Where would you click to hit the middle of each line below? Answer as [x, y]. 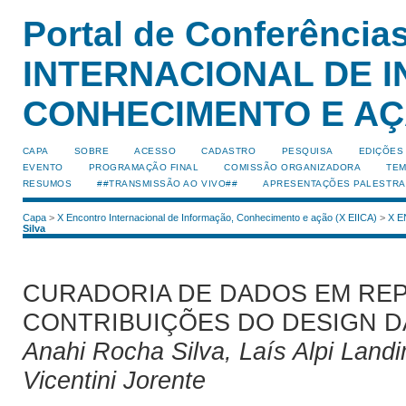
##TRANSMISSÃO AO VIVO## [168, 184]
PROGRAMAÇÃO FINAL [144, 167]
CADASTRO [229, 151]
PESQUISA [307, 151]
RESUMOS [47, 184]
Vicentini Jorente [114, 380]
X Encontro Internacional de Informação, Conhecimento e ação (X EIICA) [217, 218]
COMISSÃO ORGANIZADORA [293, 167]
